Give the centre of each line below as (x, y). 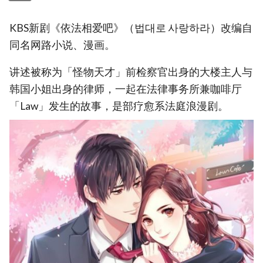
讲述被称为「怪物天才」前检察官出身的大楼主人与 (131, 72)
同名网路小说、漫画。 (62, 45)
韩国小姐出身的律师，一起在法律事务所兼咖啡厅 (126, 89)
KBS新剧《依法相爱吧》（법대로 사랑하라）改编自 (131, 28)
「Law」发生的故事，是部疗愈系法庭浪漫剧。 (119, 106)
